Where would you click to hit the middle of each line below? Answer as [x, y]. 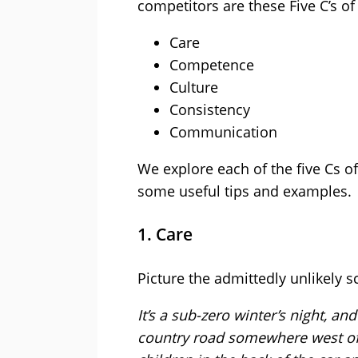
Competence [212, 65]
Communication [223, 132]
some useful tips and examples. [245, 191]
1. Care [165, 235]
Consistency [210, 110]
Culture [194, 88]
